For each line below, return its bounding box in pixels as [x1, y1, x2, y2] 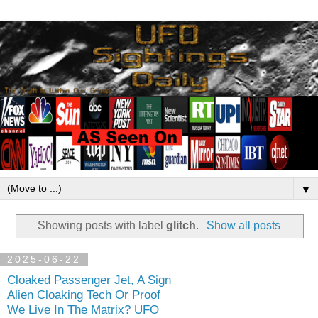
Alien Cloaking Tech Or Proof [7, 287, 160, 302]
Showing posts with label [38, 219, 167, 231]
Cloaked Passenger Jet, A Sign [7, 273, 171, 287]
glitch [166, 219, 197, 231]
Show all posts [206, 219, 280, 231]
